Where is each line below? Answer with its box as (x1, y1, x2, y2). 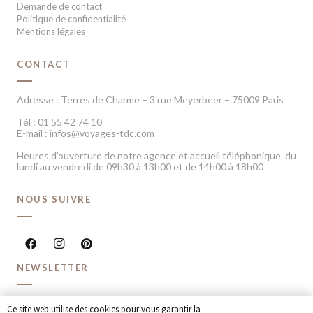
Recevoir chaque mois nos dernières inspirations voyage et (17, 297, 272, 310)
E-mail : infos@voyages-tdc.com (17, 127, 154, 140)
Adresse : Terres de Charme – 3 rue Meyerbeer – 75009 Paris (17, 94, 284, 106)
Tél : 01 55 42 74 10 (17, 116, 102, 129)
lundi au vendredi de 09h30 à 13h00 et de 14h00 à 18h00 (17, 161, 263, 173)
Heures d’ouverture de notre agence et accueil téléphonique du (17, 150, 296, 162)
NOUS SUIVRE (17, 194, 92, 205)
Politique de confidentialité (17, 13, 126, 24)
